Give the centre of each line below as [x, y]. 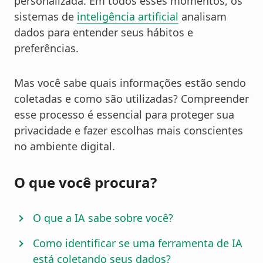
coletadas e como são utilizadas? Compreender [131, 99]
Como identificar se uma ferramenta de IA [138, 243]
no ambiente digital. [65, 146]
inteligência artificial [128, 17]
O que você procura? [85, 183]
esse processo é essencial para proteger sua [124, 115]
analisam [203, 17]
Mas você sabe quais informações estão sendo [130, 83]
